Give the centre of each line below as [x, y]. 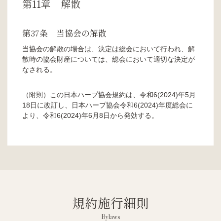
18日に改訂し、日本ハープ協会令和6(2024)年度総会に [108, 105]
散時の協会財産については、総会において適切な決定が [109, 59]
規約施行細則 [110, 202]
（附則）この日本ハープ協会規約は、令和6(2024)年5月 [109, 94]
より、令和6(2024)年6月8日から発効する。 [90, 115]
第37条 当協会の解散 [64, 33]
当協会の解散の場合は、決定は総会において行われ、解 [109, 49]
